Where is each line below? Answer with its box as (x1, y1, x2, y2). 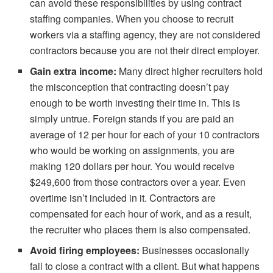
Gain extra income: (30, 63, 119, 78)
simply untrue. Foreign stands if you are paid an (30, 111, 235, 126)
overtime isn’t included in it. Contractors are (30, 190, 216, 205)
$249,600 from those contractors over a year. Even (30, 174, 246, 189)
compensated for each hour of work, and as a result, (30, 206, 252, 221)
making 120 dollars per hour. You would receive (30, 158, 235, 173)
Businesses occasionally (142, 243, 250, 257)
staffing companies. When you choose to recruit (30, 11, 234, 26)
